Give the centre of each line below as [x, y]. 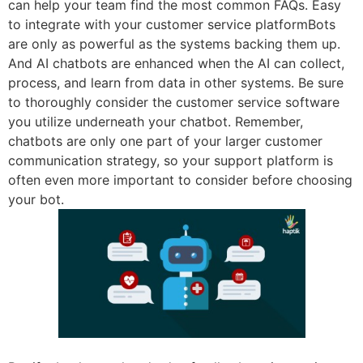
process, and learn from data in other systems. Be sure [176, 82]
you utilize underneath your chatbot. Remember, [156, 121]
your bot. [36, 199]
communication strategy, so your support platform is [171, 160]
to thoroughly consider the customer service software [174, 102]
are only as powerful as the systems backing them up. [174, 43]
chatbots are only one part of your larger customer [165, 141]
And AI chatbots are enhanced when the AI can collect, [176, 63]
